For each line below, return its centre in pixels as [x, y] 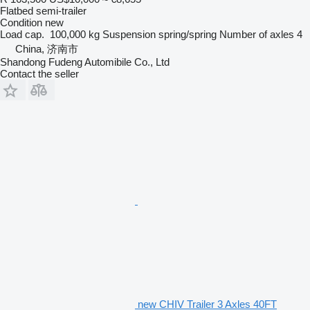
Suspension [129, 34]
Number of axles [257, 34]
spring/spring [188, 34]
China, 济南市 [47, 48]
